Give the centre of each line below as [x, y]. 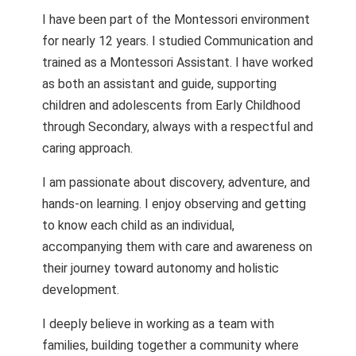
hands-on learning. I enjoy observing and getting [174, 204]
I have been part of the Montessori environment [176, 19]
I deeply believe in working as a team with [158, 324]
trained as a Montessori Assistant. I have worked [177, 62]
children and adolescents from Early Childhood [171, 105]
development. [80, 290]
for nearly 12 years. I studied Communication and [177, 41]
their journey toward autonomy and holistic [160, 268]
